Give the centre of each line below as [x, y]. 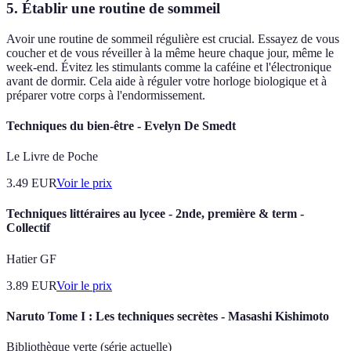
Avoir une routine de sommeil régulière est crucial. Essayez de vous [173, 38]
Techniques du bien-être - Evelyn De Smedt [121, 125]
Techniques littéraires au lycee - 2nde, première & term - [155, 214]
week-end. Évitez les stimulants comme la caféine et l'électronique [169, 67]
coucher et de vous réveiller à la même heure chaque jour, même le [170, 52]
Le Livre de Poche [52, 157]
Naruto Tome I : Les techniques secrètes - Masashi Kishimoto [168, 316]
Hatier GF [31, 259]
